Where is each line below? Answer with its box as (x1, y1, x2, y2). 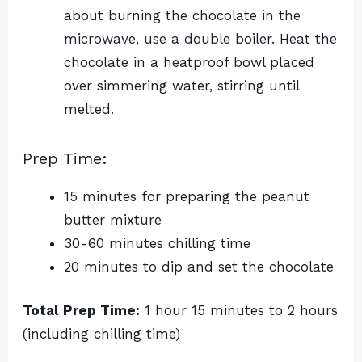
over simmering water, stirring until (64, 77, 299, 94)
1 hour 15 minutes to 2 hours (140, 302, 338, 319)
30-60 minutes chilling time (64, 234, 250, 251)
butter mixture (64, 211, 162, 228)
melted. (64, 100, 114, 117)
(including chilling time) (23, 326, 180, 343)
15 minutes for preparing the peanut (64, 187, 309, 204)
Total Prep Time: (23, 302, 140, 319)
